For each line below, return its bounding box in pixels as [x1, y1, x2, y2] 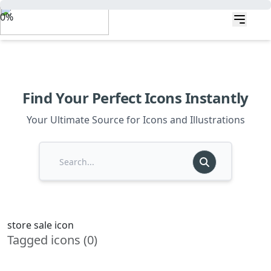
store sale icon [7, 218, 74, 232]
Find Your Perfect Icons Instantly [22, 88, 249, 108]
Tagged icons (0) [7, 232, 97, 248]
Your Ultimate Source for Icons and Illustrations [26, 113, 245, 126]
